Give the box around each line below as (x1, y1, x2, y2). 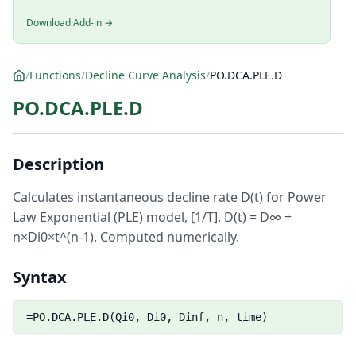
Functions (29, 68, 81, 83)
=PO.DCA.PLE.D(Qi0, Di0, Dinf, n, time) (26, 311, 268, 323)
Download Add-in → (26, 16, 113, 29)
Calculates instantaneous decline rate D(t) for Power (13, 188, 327, 206)
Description (13, 153, 104, 175)
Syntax (13, 266, 67, 288)
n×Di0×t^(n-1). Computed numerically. (13, 228, 239, 246)
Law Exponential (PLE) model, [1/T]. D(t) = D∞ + (13, 208, 292, 226)
